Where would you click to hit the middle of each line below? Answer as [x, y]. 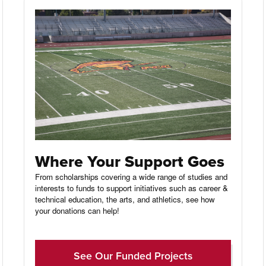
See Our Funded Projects [133, 256]
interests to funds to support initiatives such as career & [132, 188]
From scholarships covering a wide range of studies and [132, 176]
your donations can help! [77, 210]
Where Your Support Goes [130, 161]
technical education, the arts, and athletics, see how [125, 199]
